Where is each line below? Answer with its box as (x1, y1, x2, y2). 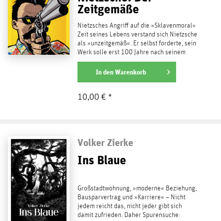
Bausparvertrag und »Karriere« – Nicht (77, 193, 185, 201)
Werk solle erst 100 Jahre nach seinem (77, 48, 185, 56)
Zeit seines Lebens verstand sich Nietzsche (77, 31, 197, 38)
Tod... (77, 57, 92, 65)
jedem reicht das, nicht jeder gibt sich (77, 202, 182, 210)
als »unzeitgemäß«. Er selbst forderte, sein (77, 39, 196, 47)
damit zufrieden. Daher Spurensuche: (77, 211, 181, 219)
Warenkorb (114, 68, 146, 76)
